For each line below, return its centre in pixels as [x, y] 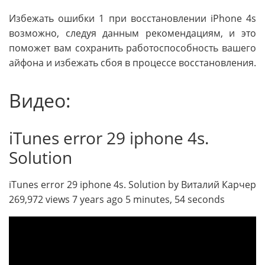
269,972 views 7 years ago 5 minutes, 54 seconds [117, 199]
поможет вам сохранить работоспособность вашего [132, 48]
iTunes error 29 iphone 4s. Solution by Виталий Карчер [132, 184]
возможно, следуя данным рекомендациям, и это [132, 33]
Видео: [40, 101]
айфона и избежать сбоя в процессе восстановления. [132, 63]
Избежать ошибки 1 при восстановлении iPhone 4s [132, 19]
